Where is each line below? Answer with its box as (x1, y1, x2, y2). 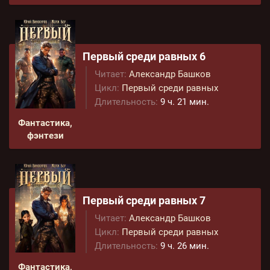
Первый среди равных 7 (83, 194, 206, 207)
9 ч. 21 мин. (160, 96, 209, 107)
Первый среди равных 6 (83, 50, 206, 63)
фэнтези (27, 130, 64, 141)
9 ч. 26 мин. (160, 240, 209, 251)
